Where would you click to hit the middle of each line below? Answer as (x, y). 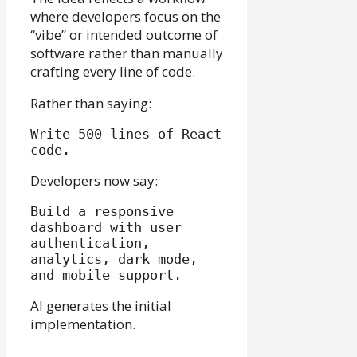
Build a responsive (102, 211)
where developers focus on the (126, 16)
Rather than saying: (91, 103)
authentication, (90, 243)
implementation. (83, 324)
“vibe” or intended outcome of (124, 34)
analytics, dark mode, (114, 259)
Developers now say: (94, 180)
